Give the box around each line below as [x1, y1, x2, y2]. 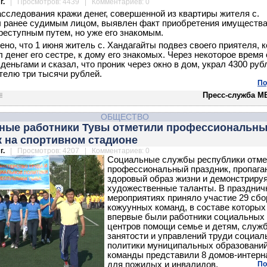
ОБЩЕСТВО [100, 112, 149, 122]
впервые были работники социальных [107, 212, 265, 222]
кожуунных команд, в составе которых [107, 203, 266, 212]
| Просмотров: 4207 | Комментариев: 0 [7, 147, 150, 155]
